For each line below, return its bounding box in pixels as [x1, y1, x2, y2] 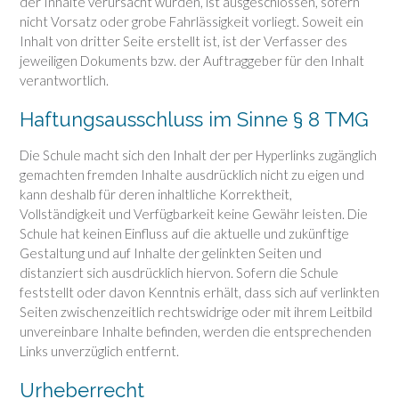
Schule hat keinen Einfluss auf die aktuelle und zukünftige [20, 224, 349, 241]
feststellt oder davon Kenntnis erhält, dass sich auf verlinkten [20, 283, 379, 300]
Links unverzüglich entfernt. [20, 342, 179, 359]
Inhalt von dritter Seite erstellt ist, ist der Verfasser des [20, 32, 347, 49]
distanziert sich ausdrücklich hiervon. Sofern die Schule [20, 264, 338, 281]
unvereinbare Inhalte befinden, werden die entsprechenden [20, 322, 371, 339]
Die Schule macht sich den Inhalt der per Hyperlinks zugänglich [20, 146, 377, 163]
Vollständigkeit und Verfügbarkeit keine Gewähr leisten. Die [20, 205, 368, 222]
